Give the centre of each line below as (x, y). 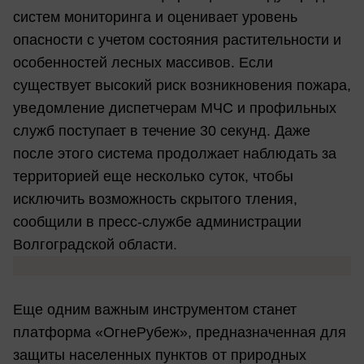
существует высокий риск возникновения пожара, (182, 85)
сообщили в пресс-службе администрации (157, 221)
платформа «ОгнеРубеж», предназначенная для (180, 332)
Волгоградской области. (95, 244)
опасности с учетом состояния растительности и (177, 39)
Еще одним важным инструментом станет (155, 309)
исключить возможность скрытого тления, (155, 199)
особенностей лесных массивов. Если (143, 62)
